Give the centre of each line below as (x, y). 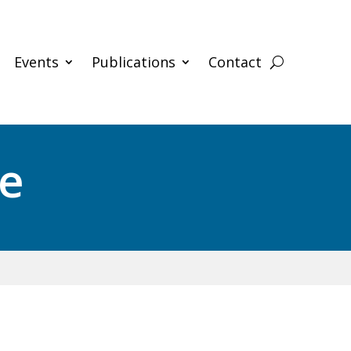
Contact (235, 62)
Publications (134, 62)
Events (37, 62)
